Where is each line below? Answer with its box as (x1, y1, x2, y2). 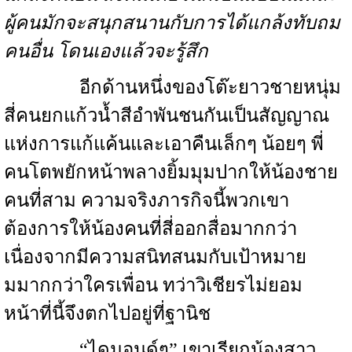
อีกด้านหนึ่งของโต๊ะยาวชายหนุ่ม (4, 77, 341, 97)
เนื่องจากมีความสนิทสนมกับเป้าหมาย (4, 247, 306, 267)
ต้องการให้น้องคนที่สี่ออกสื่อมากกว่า (4, 218, 297, 239)
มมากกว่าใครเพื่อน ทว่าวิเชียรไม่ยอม (4, 275, 302, 295)
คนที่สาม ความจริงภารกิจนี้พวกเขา (4, 190, 289, 211)
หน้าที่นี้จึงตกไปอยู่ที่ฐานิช (4, 303, 211, 324)
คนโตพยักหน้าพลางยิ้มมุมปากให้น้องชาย (4, 162, 338, 182)
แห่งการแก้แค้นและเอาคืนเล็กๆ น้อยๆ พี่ (4, 134, 324, 154)
